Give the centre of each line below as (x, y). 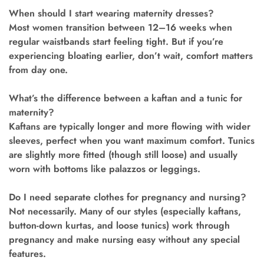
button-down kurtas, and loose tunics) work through (119, 226)
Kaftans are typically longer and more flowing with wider (130, 127)
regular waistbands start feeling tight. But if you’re (116, 42)
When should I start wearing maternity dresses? (111, 14)
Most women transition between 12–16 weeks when (121, 28)
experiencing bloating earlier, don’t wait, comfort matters (131, 56)
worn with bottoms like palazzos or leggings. (105, 169)
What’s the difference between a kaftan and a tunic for (126, 98)
